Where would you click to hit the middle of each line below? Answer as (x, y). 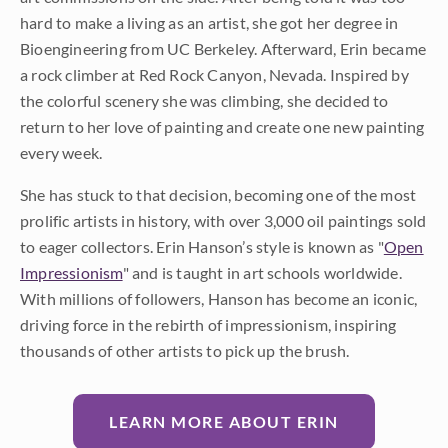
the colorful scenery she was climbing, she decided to (204, 101)
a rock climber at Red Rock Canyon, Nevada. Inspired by (214, 75)
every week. (61, 153)
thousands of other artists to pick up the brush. (185, 351)
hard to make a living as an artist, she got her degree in (209, 23)
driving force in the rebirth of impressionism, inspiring (208, 325)
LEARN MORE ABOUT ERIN (224, 422)
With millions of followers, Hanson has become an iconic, (219, 299)
